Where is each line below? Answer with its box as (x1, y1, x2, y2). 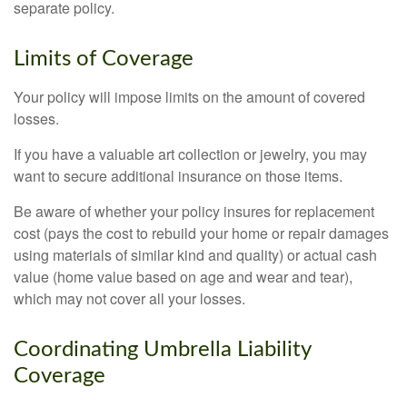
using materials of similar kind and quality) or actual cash (14, 244, 377, 265)
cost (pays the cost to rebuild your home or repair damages (14, 223, 389, 243)
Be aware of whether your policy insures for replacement (14, 201, 374, 222)
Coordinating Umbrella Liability (14, 339, 311, 361)
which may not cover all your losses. (14, 288, 245, 309)
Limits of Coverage (14, 48, 194, 70)
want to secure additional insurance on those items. (14, 165, 342, 186)
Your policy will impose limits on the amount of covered (14, 86, 365, 107)
